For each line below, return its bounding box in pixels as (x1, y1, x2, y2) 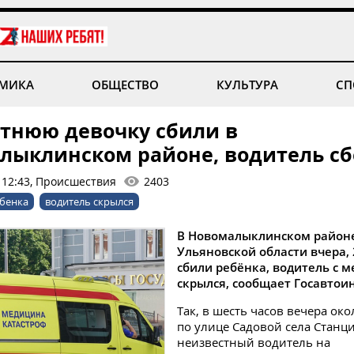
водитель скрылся (45, 194, 134, 209)
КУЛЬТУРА (217, 77, 279, 92)
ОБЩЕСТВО (91, 77, 159, 92)
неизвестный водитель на (177, 334, 330, 350)
